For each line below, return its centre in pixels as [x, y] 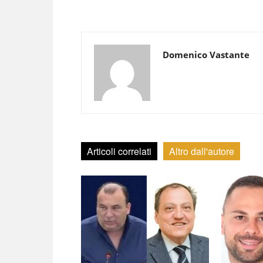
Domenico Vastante [206, 55]
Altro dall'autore [202, 151]
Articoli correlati [119, 151]
